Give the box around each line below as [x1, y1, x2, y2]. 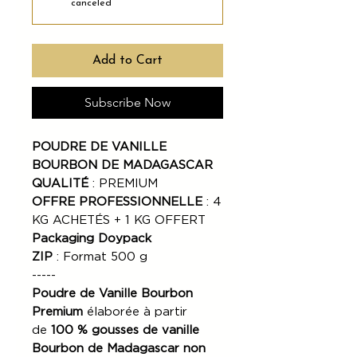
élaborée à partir [83, 305, 187, 318]
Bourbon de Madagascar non [32, 342, 206, 355]
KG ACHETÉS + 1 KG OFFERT [32, 214, 206, 226]
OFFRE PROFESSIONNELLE [32, 195, 206, 208]
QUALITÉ [32, 177, 88, 190]
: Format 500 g [53, 250, 147, 263]
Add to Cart [92, 53, 163, 67]
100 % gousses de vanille [51, 324, 199, 336]
